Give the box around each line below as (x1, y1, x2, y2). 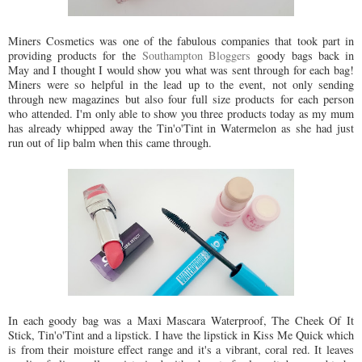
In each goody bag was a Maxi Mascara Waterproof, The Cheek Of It (8, 313, 354, 329)
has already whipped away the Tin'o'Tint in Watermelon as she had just (8, 120, 354, 136)
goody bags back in (250, 47, 355, 63)
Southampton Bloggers (141, 47, 251, 63)
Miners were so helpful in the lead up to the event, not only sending (8, 76, 354, 92)
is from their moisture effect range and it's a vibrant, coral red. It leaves (8, 342, 354, 358)
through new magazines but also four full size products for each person (8, 90, 354, 107)
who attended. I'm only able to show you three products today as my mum (8, 105, 354, 121)
